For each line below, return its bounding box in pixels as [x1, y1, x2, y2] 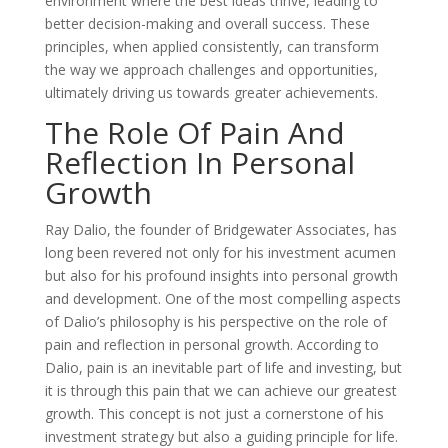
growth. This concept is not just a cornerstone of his [44, 404, 384, 423]
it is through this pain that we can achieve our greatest [44, 381, 397, 400]
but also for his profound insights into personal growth [44, 266, 398, 285]
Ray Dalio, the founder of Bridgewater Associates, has [44, 220, 397, 239]
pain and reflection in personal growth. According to [44, 335, 379, 354]
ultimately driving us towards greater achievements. [44, 83, 378, 102]
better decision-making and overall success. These [44, 14, 370, 33]
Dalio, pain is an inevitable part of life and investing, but [44, 358, 402, 377]
